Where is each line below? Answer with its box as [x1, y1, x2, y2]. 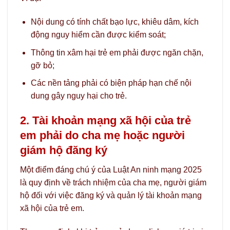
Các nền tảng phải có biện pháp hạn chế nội [30, 79, 191, 88]
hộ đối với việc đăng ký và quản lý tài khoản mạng [20, 191, 202, 200]
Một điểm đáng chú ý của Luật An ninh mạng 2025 [20, 165, 202, 175]
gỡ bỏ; [30, 61, 54, 70]
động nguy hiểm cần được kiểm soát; [30, 30, 166, 40]
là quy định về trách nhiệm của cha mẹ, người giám [20, 178, 206, 187]
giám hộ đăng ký [20, 144, 107, 157]
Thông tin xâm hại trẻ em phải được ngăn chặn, [30, 48, 203, 57]
